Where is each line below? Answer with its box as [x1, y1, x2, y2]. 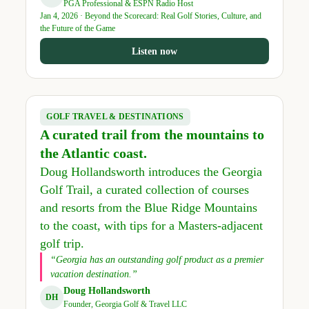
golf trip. [39, 236, 84, 250]
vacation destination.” [50, 268, 137, 279]
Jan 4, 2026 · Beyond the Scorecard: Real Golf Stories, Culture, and [39, 10, 261, 21]
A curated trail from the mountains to [39, 126, 264, 142]
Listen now [132, 46, 177, 57]
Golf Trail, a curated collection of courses [39, 182, 249, 197]
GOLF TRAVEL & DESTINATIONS [46, 112, 184, 121]
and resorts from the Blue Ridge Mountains [39, 200, 257, 215]
